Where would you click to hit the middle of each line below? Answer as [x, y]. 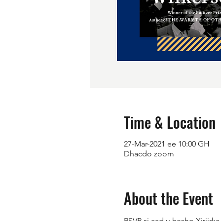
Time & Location [169, 122]
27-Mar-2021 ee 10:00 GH [166, 144]
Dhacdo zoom [149, 154]
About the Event [168, 198]
